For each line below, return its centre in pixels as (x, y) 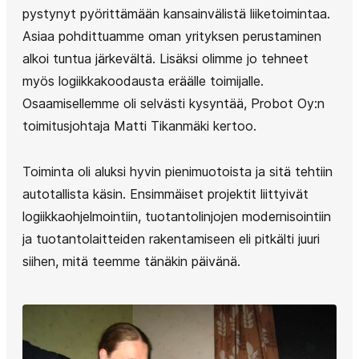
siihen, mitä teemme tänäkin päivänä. (131, 261)
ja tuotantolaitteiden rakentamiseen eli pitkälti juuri (171, 239)
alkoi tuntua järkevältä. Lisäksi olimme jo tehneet (165, 58)
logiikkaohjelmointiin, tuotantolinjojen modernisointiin (177, 216)
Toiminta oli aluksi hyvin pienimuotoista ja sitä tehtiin (177, 171)
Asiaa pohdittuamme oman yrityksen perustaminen (172, 36)
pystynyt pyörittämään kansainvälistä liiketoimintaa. (176, 14)
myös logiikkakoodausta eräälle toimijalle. (143, 81)
